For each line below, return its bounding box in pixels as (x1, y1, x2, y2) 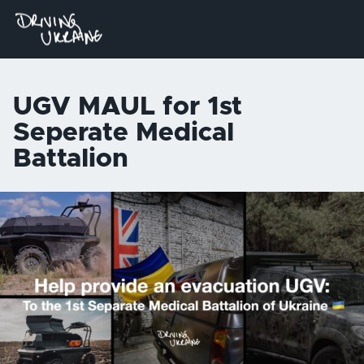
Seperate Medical (13, 120, 234, 146)
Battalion (13, 146, 128, 172)
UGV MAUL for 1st (13, 94, 242, 120)
